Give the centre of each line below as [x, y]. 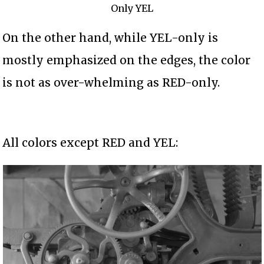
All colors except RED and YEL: [90, 143]
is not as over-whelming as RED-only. [111, 83]
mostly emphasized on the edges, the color [127, 60]
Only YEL [132, 9]
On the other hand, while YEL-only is [110, 38]
